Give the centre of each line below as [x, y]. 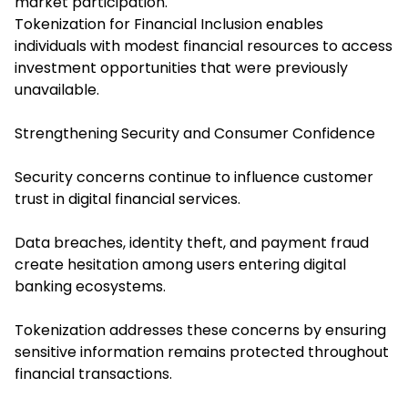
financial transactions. [93, 374]
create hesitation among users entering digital [180, 265]
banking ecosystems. [90, 287]
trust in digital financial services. [127, 199]
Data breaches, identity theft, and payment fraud [192, 243]
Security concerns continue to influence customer [194, 178]
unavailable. [57, 90]
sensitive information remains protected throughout [202, 352]
